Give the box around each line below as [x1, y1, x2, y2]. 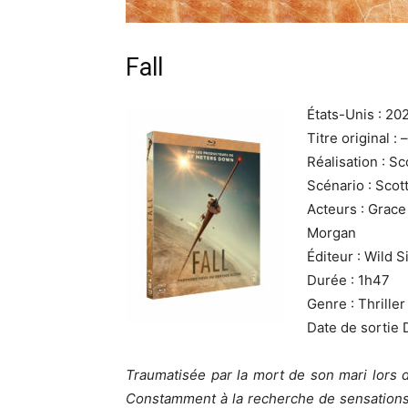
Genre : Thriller [307, 295, 405, 312]
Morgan [307, 224, 356, 241]
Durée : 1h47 [307, 271, 390, 289]
